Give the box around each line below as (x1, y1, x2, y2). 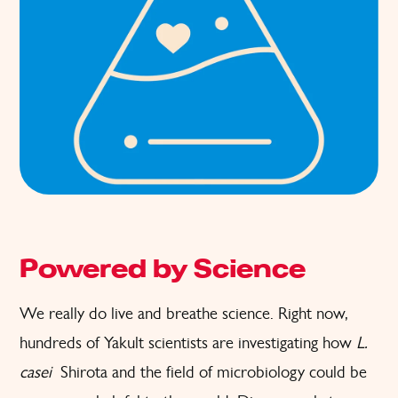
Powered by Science (20, 259, 306, 282)
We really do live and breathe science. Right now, (20, 302, 348, 323)
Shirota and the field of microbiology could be (56, 361, 367, 382)
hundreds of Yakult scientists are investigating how (20, 331, 356, 353)
